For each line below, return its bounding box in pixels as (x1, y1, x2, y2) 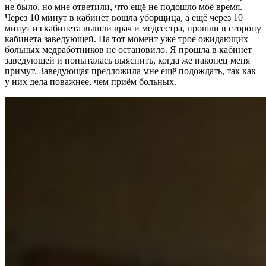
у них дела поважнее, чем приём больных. (5, 77, 176, 87)
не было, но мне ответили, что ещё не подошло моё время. (5, 2, 242, 12)
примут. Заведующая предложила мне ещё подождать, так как (5, 66, 256, 77)
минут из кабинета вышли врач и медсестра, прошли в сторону (5, 23, 261, 34)
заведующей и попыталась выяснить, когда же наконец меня (5, 55, 250, 66)
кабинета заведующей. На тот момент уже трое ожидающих (5, 34, 248, 45)
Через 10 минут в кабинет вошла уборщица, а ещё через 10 (5, 12, 243, 23)
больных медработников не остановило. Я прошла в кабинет (5, 45, 252, 55)
